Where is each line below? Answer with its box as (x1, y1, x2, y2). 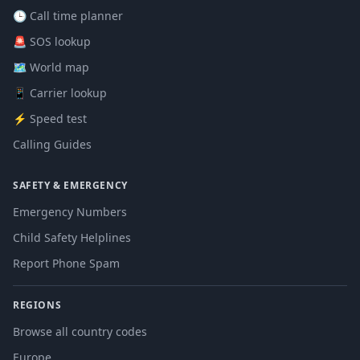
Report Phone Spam (13, 256, 120, 271)
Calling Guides (13, 137, 92, 152)
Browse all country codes (13, 324, 147, 339)
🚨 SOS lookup (13, 34, 91, 49)
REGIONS (13, 298, 62, 312)
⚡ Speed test (13, 111, 87, 126)
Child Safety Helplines (13, 230, 131, 245)
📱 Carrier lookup (13, 85, 107, 100)
